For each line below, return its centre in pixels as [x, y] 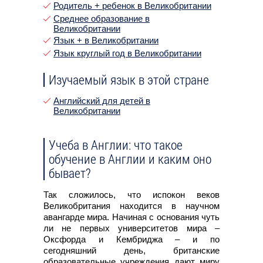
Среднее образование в [102, 18]
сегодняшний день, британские [131, 250]
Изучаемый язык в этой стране [129, 79]
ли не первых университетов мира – [131, 228]
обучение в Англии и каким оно [130, 159]
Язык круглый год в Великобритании [127, 53]
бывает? [70, 173]
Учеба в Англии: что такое [116, 144]
